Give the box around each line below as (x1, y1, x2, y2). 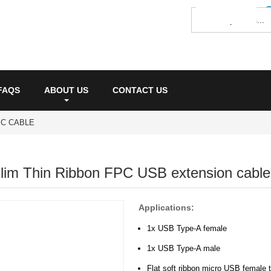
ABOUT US (44, 85, 88, 95)
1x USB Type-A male (147, 244, 220, 253)
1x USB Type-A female (147, 224, 227, 233)
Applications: (139, 203, 194, 212)
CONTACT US (113, 85, 168, 95)
